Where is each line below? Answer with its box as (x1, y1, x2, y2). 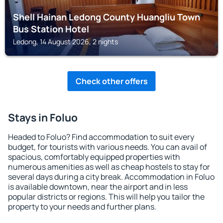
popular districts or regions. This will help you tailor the (8, 191, 205, 202)
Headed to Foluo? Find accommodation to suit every (8, 131, 194, 142)
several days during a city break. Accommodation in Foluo (8, 171, 215, 182)
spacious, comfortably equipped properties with (8, 151, 180, 162)
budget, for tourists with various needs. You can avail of (8, 141, 207, 152)
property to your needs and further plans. (8, 201, 156, 212)
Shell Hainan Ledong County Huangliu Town (13, 11, 200, 23)
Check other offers (75, 76, 148, 87)
